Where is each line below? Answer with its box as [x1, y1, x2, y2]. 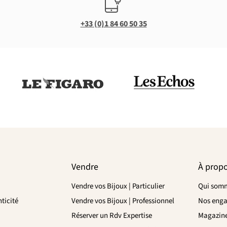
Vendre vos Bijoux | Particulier [71, 180, 165, 192]
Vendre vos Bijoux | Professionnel [71, 195, 175, 206]
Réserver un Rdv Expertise [71, 210, 153, 221]
